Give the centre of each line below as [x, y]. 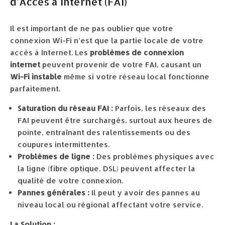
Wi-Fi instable [36, 77]
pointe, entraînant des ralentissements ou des [104, 132]
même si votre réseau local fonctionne [136, 77]
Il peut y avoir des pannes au [145, 193]
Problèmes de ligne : [56, 156]
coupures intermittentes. [64, 144]
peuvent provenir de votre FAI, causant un [121, 65]
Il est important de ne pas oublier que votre [92, 28]
